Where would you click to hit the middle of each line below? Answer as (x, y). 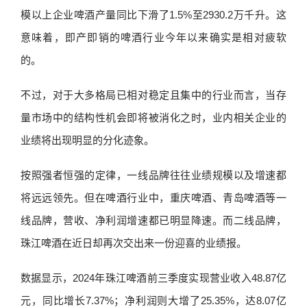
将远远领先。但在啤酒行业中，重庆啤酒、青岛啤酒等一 (153, 198)
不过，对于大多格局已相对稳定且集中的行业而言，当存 (153, 95)
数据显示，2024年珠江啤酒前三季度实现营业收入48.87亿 (153, 278)
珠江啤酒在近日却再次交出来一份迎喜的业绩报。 (134, 243)
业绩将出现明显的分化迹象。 (87, 140)
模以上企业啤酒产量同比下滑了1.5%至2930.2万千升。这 (153, 15)
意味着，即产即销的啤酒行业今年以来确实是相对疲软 (153, 37)
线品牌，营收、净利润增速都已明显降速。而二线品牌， (153, 220)
